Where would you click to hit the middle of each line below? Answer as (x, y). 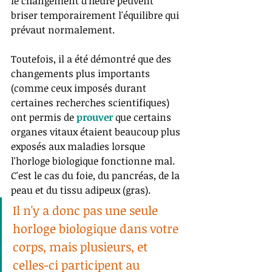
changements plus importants (82, 74)
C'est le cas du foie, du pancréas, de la (97, 176)
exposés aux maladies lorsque (79, 147)
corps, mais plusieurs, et (82, 247)
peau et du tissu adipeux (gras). (82, 190)
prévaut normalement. (64, 30)
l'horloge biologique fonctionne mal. (94, 161)
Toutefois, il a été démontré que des (92, 59)
